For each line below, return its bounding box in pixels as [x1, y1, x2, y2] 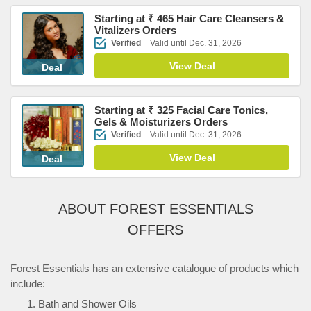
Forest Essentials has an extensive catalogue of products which [10, 262, 299, 274]
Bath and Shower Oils [38, 298, 137, 310]
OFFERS [128, 222, 183, 237]
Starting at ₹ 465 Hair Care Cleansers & [94, 12, 284, 24]
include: [10, 278, 45, 289]
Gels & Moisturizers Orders [94, 116, 228, 128]
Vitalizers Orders [94, 24, 176, 36]
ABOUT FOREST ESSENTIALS [58, 201, 253, 217]
